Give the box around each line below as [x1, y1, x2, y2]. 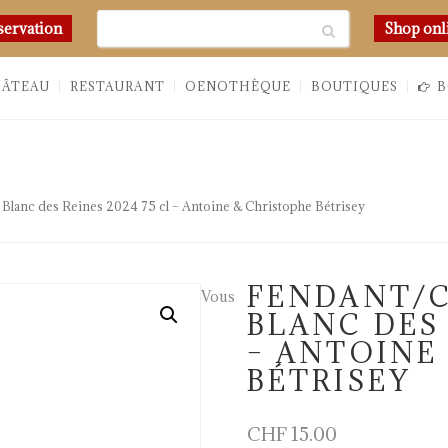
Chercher [96, 5, 223, 35]
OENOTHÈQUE [184, 79, 291, 94]
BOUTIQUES [310, 79, 398, 94]
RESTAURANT [69, 79, 165, 94]
